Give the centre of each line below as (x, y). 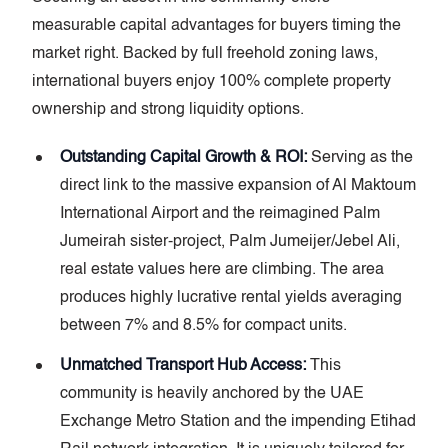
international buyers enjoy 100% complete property (211, 82)
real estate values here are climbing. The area (222, 270)
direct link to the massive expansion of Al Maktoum (238, 186)
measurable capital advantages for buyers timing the (216, 26)
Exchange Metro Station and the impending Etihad (238, 422)
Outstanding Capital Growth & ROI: (183, 158)
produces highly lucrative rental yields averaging (231, 298)
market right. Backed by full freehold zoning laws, (205, 54)
